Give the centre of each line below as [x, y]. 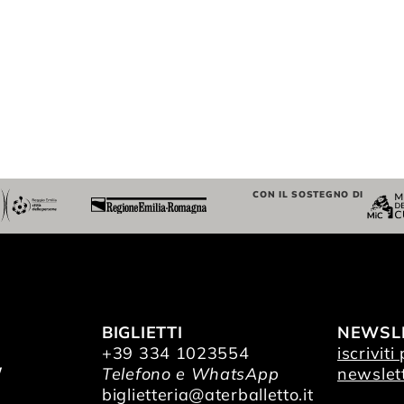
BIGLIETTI [142, 333]
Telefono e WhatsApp [191, 374]
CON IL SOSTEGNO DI [308, 194]
